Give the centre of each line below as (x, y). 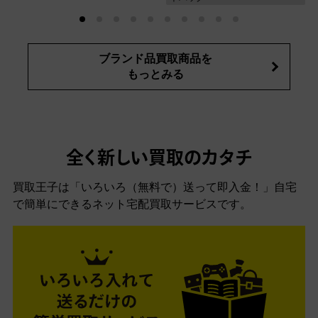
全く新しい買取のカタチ (159, 160)
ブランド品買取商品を (155, 59)
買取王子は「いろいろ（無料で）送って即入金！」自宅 (155, 187)
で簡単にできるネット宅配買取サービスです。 (132, 204)
